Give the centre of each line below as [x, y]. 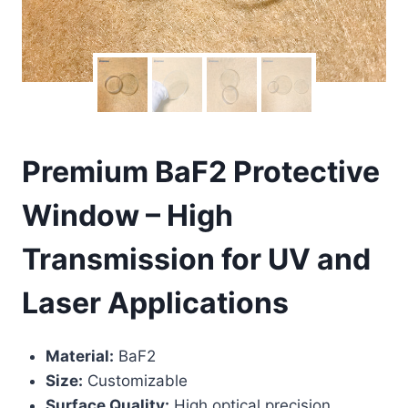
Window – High [127, 215]
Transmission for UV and [196, 259]
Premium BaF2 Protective [201, 171]
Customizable [135, 381]
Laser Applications [155, 302]
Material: [79, 357]
